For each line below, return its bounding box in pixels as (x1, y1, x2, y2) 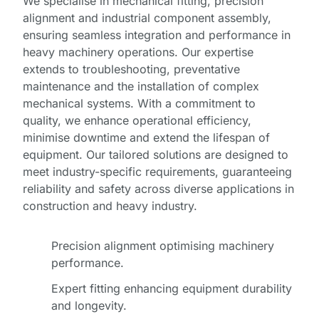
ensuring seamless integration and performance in (23, 28, 291, 43)
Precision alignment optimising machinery (51, 239, 274, 253)
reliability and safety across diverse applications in (23, 182, 294, 197)
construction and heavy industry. (23, 199, 197, 214)
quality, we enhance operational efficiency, (23, 113, 251, 128)
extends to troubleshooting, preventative (23, 62, 240, 77)
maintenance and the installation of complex (23, 79, 259, 94)
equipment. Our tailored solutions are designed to (23, 147, 288, 162)
